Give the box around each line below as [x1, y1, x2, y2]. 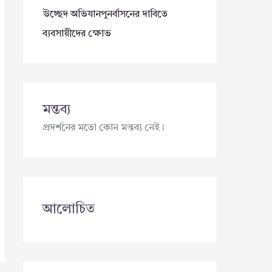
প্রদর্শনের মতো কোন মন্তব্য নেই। [42, 123, 165, 133]
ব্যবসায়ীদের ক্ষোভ [42, 29, 111, 39]
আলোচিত [42, 202, 95, 216]
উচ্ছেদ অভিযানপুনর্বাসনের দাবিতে [42, 9, 168, 19]
